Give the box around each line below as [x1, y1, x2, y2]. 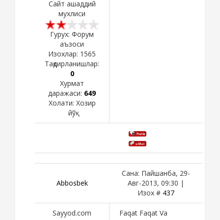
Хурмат [60, 78, 84, 88]
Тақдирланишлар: [45, 58, 99, 68]
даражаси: [48, 88, 84, 98]
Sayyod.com [53, 208, 91, 218]
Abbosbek [56, 178, 88, 188]
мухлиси [58, 9, 85, 19]
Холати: [48, 98, 76, 108]
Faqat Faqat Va [119, 208, 167, 218]
